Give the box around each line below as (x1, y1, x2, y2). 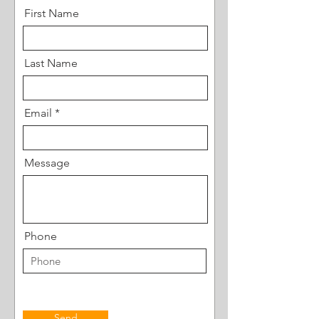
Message (24, 156, 70, 169)
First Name (24, 6, 79, 20)
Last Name (24, 56, 78, 70)
